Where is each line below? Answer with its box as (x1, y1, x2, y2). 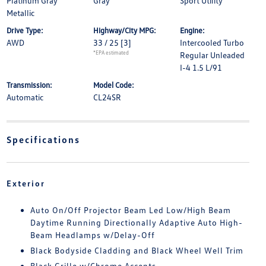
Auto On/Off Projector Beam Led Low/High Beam (30, 205, 231, 215)
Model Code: (93, 80, 134, 90)
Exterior (6, 178, 45, 188)
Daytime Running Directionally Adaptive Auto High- (30, 217, 243, 227)
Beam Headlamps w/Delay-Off (30, 230, 155, 240)
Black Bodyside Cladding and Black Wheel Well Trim (30, 245, 243, 255)
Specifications (6, 134, 80, 145)
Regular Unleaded (180, 50, 245, 60)
